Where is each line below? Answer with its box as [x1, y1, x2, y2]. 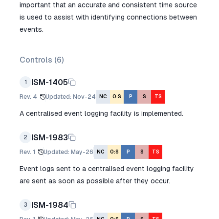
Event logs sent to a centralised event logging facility [20, 165, 194, 173]
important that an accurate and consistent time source [20, 1, 197, 9]
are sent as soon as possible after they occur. [20, 177, 170, 185]
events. [20, 25, 44, 33]
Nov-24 [73, 93, 96, 100]
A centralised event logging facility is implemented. [20, 109, 183, 117]
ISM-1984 [31, 200, 68, 210]
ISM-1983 [31, 132, 68, 142]
